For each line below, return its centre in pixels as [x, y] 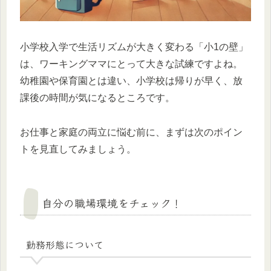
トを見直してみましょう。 [78, 149]
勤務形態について [64, 245]
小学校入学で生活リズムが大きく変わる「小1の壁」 [134, 47]
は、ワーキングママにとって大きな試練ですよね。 [131, 64]
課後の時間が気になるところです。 [97, 97]
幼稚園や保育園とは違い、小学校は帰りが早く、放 [131, 80]
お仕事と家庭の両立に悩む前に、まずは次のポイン [131, 132]
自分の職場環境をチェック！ [112, 202]
